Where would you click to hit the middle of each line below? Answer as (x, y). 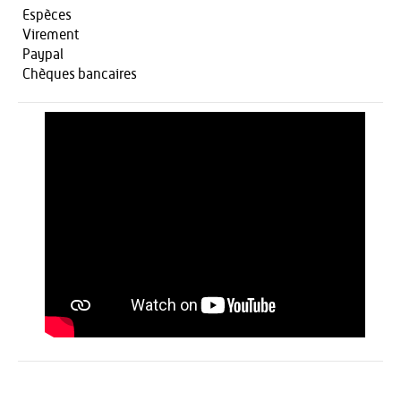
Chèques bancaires (80, 74)
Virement (51, 35)
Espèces (47, 15)
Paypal (43, 55)
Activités (69, 388)
